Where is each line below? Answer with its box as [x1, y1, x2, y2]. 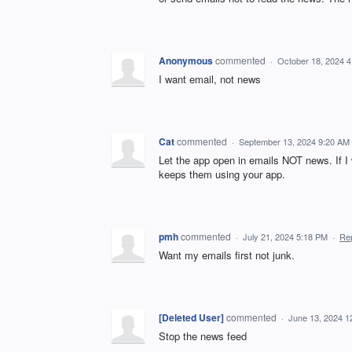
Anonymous [159, 53, 213, 68]
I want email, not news [159, 71, 261, 86]
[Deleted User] [159, 310, 224, 324]
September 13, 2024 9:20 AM [239, 135, 350, 148]
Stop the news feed [159, 328, 247, 343]
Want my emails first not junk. [159, 247, 295, 262]
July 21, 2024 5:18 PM [243, 230, 328, 243]
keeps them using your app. [159, 167, 285, 181]
